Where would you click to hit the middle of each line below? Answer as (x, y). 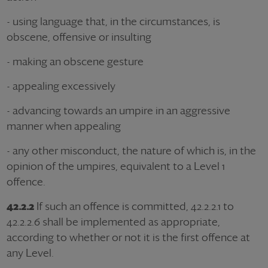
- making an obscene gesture (75, 61)
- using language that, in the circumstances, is (113, 21)
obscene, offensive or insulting (79, 37)
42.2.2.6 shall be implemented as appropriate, (113, 222)
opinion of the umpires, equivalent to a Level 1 (116, 166)
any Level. (30, 253)
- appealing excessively (61, 86)
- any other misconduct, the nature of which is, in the (131, 150)
